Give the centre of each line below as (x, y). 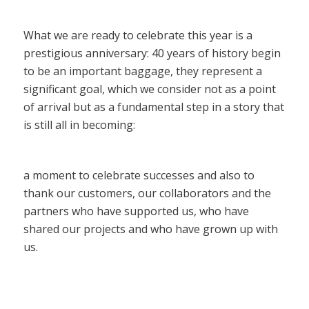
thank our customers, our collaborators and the (147, 193)
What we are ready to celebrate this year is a (138, 35)
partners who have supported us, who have (136, 211)
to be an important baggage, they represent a (142, 71)
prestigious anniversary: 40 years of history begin (152, 53)
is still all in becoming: (79, 124)
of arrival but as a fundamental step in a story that (153, 107)
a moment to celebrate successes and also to (139, 175)
